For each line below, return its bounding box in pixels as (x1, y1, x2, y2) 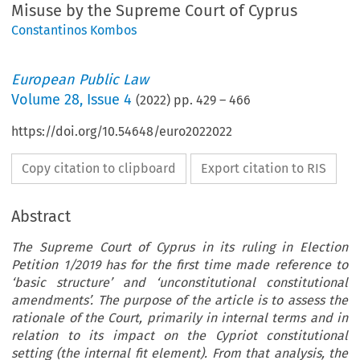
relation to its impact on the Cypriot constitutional (11, 328, 348, 344)
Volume (11, 91, 65, 109)
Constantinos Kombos (11, 22, 137, 39)
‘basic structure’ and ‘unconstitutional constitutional (11, 275, 348, 291)
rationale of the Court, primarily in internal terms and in (11, 310, 348, 326)
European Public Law (11, 71, 149, 89)
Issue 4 (87, 91, 133, 109)
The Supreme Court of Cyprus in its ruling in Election (11, 239, 348, 256)
